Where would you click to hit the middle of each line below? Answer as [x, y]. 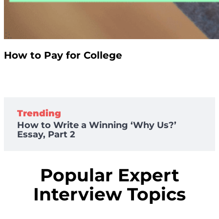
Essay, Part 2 [46, 134]
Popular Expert [109, 175]
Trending [39, 113]
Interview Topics [109, 194]
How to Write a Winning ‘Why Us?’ [97, 125]
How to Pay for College [63, 55]
